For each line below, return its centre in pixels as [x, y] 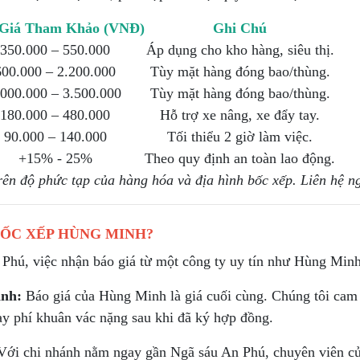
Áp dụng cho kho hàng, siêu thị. [240, 50]
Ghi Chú [240, 28]
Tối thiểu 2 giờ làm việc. [240, 137]
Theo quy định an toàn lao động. [240, 158]
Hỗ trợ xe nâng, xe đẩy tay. [240, 115]
